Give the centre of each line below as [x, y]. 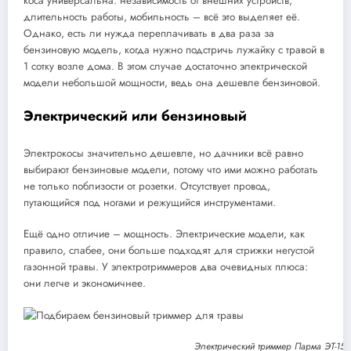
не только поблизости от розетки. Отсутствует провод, [147, 186]
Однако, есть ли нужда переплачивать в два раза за [149, 33]
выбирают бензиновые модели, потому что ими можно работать [171, 169]
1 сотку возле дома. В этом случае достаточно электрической [165, 66]
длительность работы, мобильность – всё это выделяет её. [162, 16]
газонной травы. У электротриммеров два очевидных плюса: [166, 266]
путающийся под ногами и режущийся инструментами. [150, 202]
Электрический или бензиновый [135, 116]
